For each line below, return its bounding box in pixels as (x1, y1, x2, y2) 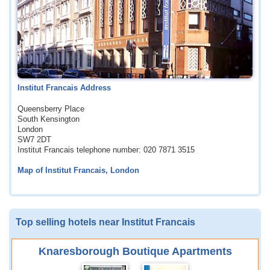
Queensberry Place (17, 105, 84, 114)
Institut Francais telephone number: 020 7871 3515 (17, 146, 195, 155)
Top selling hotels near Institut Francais (16, 216, 195, 227)
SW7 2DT (17, 136, 51, 145)
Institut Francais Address (17, 84, 111, 93)
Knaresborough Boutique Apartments (38, 245, 232, 257)
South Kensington (17, 115, 80, 124)
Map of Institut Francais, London (17, 166, 139, 175)
